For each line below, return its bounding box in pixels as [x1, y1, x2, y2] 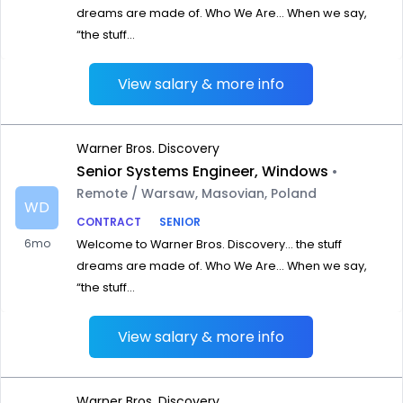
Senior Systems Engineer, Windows [76, 161, 328, 182]
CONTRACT [76, 214, 141, 229]
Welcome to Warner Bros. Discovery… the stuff [76, 237, 342, 252]
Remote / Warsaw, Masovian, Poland [76, 184, 317, 202]
